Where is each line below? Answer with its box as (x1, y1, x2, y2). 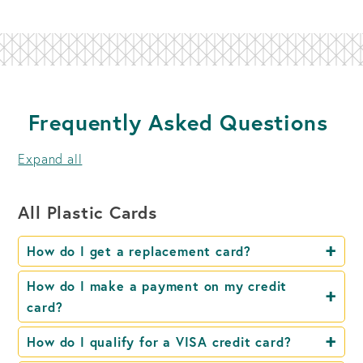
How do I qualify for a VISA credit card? (27, 332, 292, 350)
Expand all (18, 149, 83, 167)
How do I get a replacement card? (27, 241, 251, 259)
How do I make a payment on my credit (27, 276, 288, 294)
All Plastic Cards (18, 200, 157, 224)
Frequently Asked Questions (28, 107, 335, 137)
